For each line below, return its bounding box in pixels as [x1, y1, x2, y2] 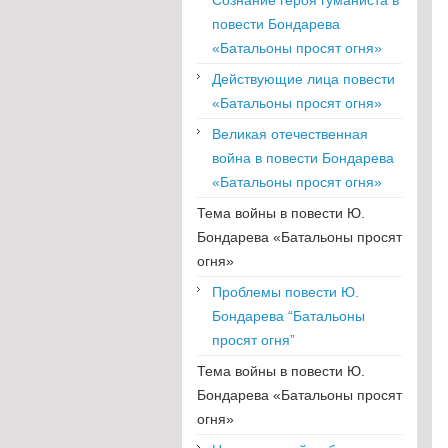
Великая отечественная [212, 125, 368, 142]
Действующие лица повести [212, 70, 395, 87]
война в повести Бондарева [212, 149, 394, 166]
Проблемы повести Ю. [212, 283, 359, 300]
